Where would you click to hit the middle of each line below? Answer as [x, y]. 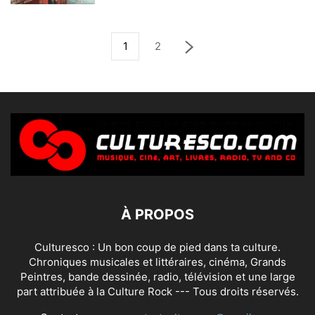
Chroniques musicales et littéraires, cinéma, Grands [157, 262]
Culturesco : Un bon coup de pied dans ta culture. [157, 247]
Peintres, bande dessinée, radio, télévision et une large [157, 277]
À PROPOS [157, 215]
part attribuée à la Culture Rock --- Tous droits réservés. [157, 292]
